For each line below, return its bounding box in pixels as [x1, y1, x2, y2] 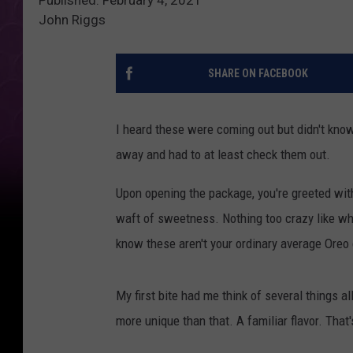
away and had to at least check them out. [116, 146, 330, 162]
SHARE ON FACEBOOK [207, 66, 308, 80]
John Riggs [39, 11, 106, 28]
